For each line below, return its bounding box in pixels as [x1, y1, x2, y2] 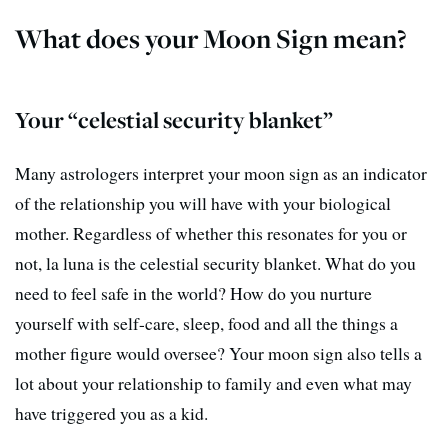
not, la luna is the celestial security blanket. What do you [15, 250, 416, 275]
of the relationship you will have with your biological [15, 190, 391, 215]
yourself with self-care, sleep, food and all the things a [15, 310, 398, 335]
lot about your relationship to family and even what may [15, 370, 412, 395]
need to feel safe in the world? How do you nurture [15, 280, 372, 305]
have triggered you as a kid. [15, 400, 208, 425]
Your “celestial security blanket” [15, 104, 333, 135]
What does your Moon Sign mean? [15, 20, 407, 56]
